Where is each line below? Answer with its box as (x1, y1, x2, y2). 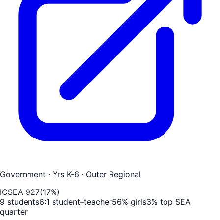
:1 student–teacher (44, 196, 112, 207)
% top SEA (151, 196, 191, 207)
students (5, 196, 39, 207)
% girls (122, 196, 146, 207)
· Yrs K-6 (46, 169, 79, 179)
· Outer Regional (79, 169, 141, 179)
